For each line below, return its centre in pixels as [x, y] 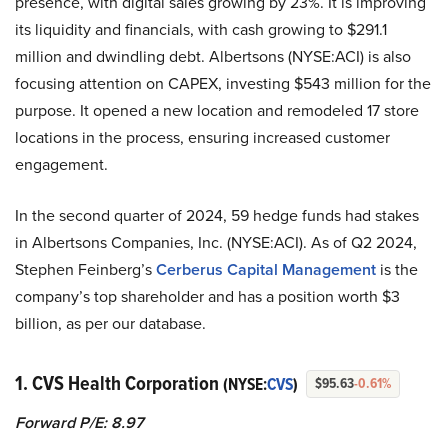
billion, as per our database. [110, 324]
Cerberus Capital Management [264, 270]
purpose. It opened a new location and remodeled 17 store [217, 111]
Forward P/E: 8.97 [79, 423]
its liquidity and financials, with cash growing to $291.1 [201, 30]
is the [397, 270]
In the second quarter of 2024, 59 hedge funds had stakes [217, 216]
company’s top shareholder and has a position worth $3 [207, 297]
